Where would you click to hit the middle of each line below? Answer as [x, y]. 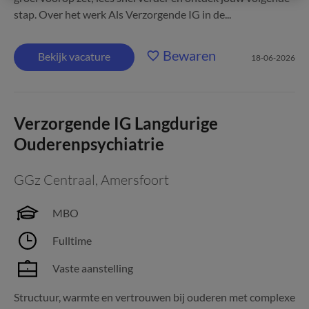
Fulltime [72, 240]
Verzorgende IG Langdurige [116, 123]
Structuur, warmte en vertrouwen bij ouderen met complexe [154, 297]
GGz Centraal [54, 180]
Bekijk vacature [74, 56]
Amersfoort [135, 180]
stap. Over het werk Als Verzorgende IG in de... [122, 14]
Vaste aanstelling [93, 268]
